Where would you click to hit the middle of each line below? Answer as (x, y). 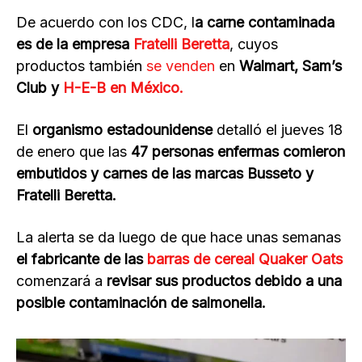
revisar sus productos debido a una (224, 281)
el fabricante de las (82, 259)
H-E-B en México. (123, 88)
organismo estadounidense (124, 130)
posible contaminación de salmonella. (143, 303)
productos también (81, 66)
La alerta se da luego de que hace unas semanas (179, 238)
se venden (183, 66)
